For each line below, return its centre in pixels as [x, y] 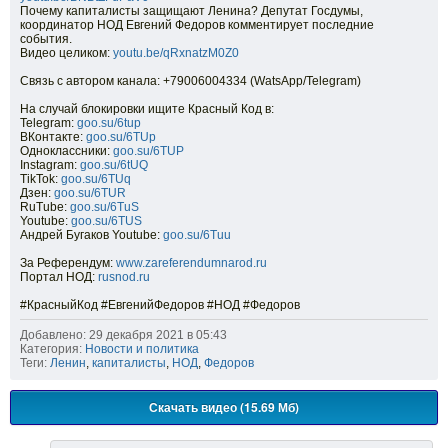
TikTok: [40, 179]
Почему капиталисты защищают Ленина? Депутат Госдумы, [191, 11]
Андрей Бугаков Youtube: [91, 235]
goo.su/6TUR [90, 193]
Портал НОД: [59, 277]
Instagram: [50, 165]
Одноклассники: [66, 151]
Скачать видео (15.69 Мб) [224, 407]
